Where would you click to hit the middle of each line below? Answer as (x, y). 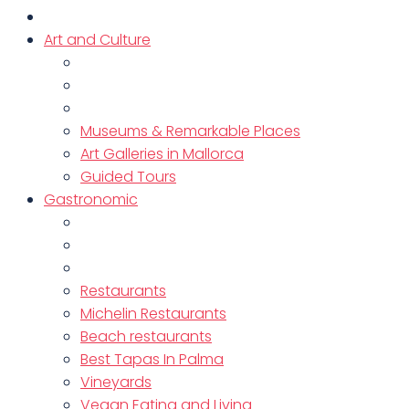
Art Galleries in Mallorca (162, 154)
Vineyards (116, 382)
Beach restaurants (146, 336)
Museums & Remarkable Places (190, 131)
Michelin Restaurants (153, 314)
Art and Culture (97, 40)
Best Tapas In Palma (152, 359)
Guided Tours (128, 177)
